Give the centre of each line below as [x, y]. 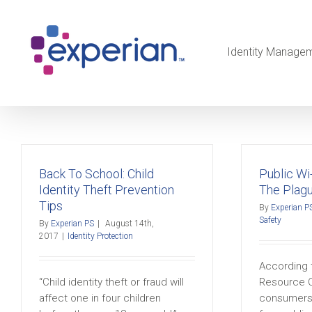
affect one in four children [100, 298]
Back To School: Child [96, 174]
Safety [270, 220]
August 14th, [130, 224]
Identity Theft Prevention [107, 190]
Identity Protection [100, 236]
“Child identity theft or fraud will [111, 282]
